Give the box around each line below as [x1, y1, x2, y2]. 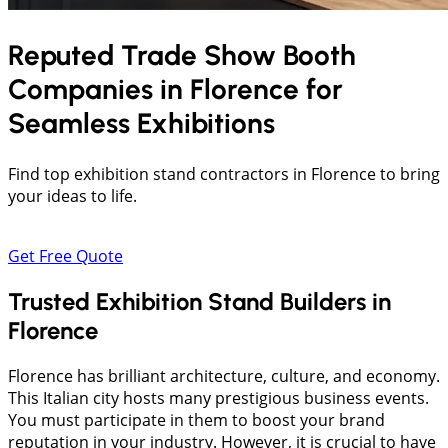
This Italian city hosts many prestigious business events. [8, 387, 429, 410]
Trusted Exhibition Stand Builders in [8, 287, 391, 317]
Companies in [8, 72, 190, 107]
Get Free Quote [8, 245, 123, 268]
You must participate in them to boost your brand [8, 409, 385, 432]
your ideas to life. [8, 185, 137, 208]
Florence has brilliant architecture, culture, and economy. [8, 365, 440, 388]
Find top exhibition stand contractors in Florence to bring [8, 163, 440, 186]
